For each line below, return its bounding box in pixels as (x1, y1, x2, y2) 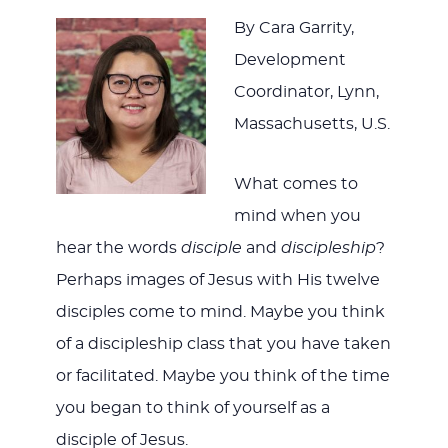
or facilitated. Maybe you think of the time (55, 368, 390, 385)
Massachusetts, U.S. (233, 116, 390, 133)
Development (233, 52, 346, 69)
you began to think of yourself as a (55, 400, 330, 417)
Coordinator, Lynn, (233, 84, 379, 101)
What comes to (233, 176, 358, 193)
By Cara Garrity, (233, 20, 354, 37)
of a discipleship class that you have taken (55, 336, 391, 353)
